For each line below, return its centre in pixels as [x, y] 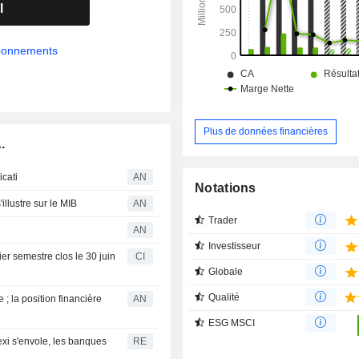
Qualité [224, 297]
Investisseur [235, 246]
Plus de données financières [266, 131]
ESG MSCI [232, 323]
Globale [226, 271]
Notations [226, 188]
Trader [223, 220]
